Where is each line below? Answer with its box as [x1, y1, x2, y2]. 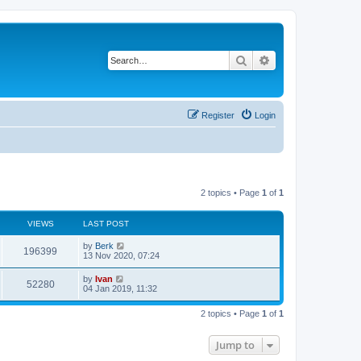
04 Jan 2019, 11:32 [83, 283, 157, 293]
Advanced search [271, 52, 355, 67]
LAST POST [83, 218, 129, 228]
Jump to [216, 337, 255, 352]
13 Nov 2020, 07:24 [83, 250, 160, 260]
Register [201, 110, 234, 120]
